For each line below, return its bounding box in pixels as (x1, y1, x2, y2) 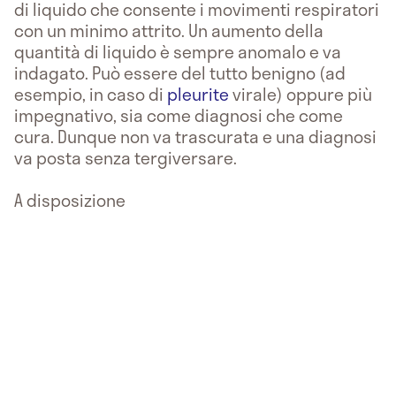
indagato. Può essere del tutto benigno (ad (14, 59, 346, 86)
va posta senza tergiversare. (14, 144, 237, 171)
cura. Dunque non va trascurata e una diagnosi (14, 123, 377, 149)
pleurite (167, 80, 229, 107)
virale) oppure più (229, 80, 372, 107)
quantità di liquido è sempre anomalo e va (14, 38, 341, 65)
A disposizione (14, 187, 126, 213)
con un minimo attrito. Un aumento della (14, 17, 324, 43)
